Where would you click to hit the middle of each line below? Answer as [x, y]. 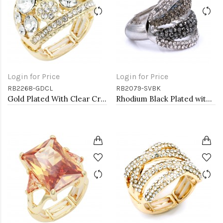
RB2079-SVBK [138, 88]
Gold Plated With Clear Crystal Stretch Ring [104, 99]
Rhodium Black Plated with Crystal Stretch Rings [209, 99]
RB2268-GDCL [30, 88]
